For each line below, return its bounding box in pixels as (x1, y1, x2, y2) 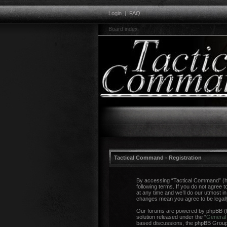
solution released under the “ (136, 214, 206, 220)
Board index (108, 26, 138, 32)
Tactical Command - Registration (114, 155, 202, 161)
